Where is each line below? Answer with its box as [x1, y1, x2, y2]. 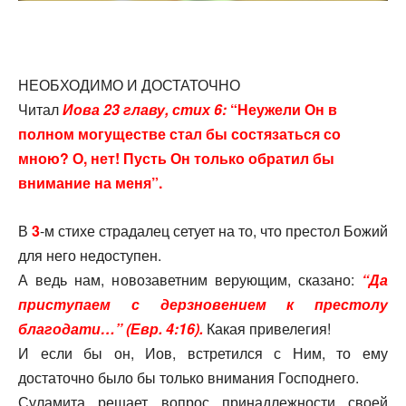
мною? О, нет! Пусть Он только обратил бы [18, 148, 334, 169]
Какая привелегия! [207, 318, 331, 340]
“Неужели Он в [230, 99, 337, 121]
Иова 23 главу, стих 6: [63, 99, 227, 121]
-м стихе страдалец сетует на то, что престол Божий [40, 220, 388, 242]
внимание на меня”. [18, 172, 162, 194]
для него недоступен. [18, 245, 161, 266]
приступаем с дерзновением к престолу [18, 294, 388, 315]
